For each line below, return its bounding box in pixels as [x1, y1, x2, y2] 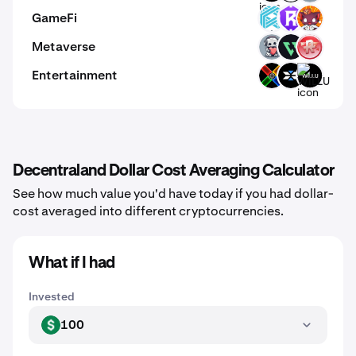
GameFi [32, 10, 77, 26]
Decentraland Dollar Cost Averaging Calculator [13, 163, 335, 179]
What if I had [29, 255, 115, 271]
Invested [29, 289, 75, 304]
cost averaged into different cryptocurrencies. [13, 203, 284, 219]
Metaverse [32, 38, 95, 55]
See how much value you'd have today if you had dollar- [13, 185, 334, 202]
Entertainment [32, 67, 118, 83]
